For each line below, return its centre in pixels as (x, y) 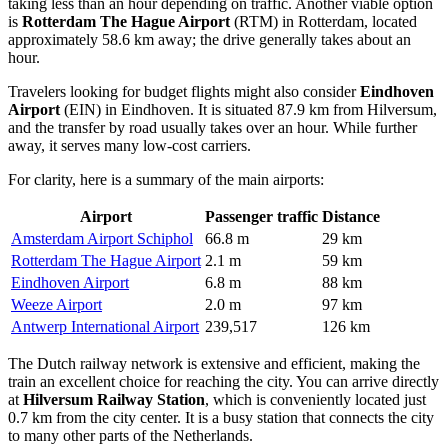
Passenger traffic (261, 216)
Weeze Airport (56, 304)
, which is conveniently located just (315, 399)
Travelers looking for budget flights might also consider (184, 91)
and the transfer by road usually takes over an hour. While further (212, 127)
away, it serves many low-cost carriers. (129, 145)
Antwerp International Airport (105, 326)
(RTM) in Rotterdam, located (323, 21)
